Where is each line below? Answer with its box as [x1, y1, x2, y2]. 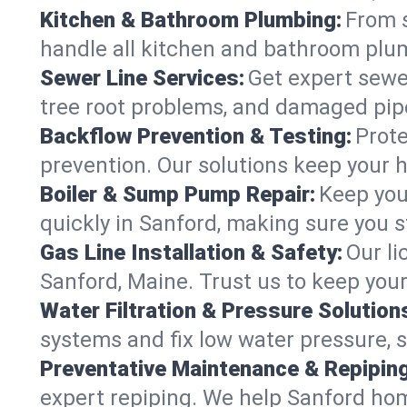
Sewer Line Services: [40, 65, 244, 91]
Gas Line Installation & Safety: [40, 239, 342, 265]
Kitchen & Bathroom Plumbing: [40, 6, 342, 33]
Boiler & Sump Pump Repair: [40, 181, 315, 207]
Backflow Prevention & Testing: [40, 123, 352, 149]
